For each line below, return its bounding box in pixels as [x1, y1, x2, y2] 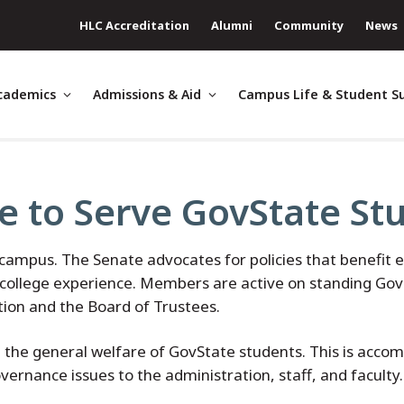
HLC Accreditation [79, 16, 189, 33]
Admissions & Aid [93, 86, 201, 103]
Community [274, 16, 344, 33]
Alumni [211, 16, 252, 33]
